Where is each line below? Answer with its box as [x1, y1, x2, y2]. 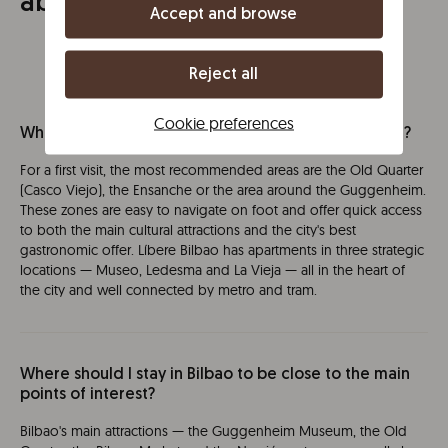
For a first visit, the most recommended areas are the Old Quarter [20, 161, 423, 179]
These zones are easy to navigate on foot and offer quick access [20, 201, 422, 219]
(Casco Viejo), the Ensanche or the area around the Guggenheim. [20, 181, 426, 199]
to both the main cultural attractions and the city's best [20, 221, 356, 239]
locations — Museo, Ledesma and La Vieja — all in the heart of [20, 261, 405, 279]
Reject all [189, 66, 259, 82]
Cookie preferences [153, 112, 294, 132]
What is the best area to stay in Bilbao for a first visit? [20, 126, 411, 142]
